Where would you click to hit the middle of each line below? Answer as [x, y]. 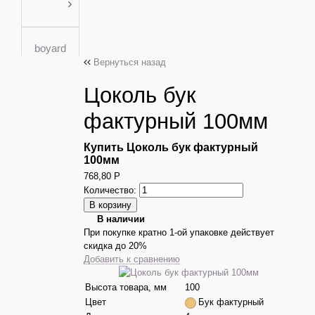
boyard [51, 49]
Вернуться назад [130, 63]
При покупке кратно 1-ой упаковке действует [179, 233]
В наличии [121, 219]
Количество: [112, 191]
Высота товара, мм [126, 288]
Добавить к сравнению [132, 259]
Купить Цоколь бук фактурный [171, 147]
